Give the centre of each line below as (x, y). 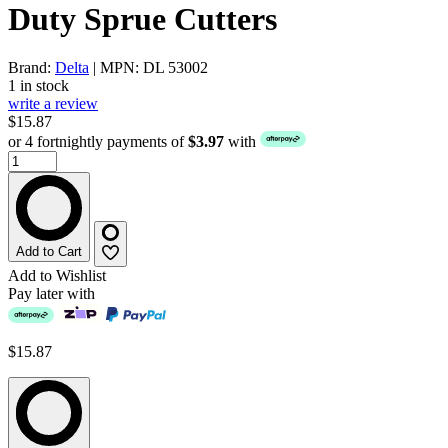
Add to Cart (49, 252)
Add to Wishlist (57, 275)
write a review (53, 104)
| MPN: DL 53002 (148, 68)
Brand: (31, 68)
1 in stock (38, 86)
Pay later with (51, 293)
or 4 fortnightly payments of (98, 142)
